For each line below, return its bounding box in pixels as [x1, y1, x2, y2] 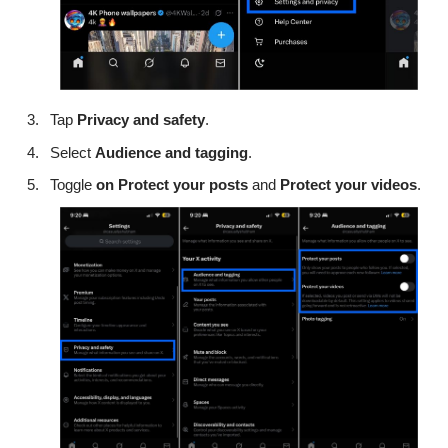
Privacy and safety [77, 111, 205, 129]
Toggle [50, 176, 96, 194]
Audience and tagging [95, 143, 248, 161]
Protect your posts [118, 176, 248, 194]
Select [50, 143, 95, 161]
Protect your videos [280, 176, 417, 194]
